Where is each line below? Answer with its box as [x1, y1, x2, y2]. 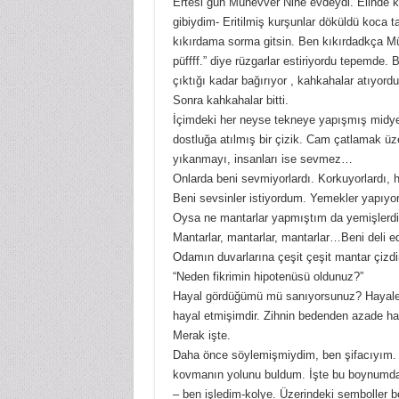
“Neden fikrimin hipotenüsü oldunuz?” [172, 270, 363, 284]
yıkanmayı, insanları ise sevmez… [172, 152, 353, 167]
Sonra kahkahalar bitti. [172, 94, 289, 108]
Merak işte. [172, 329, 231, 343]
